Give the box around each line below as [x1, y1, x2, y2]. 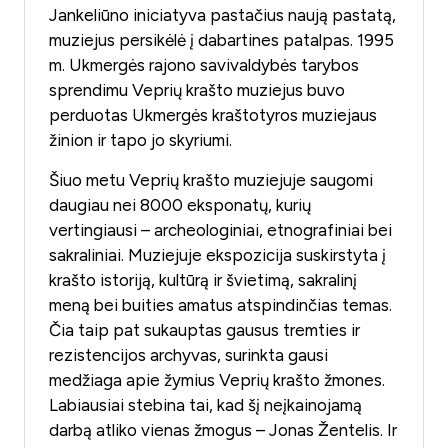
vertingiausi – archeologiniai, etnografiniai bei [49, 219, 392, 240]
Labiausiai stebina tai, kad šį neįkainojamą [49, 394, 362, 415]
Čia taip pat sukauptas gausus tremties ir [49, 319, 360, 340]
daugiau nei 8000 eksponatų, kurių [49, 194, 311, 215]
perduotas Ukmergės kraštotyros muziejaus [49, 105, 377, 126]
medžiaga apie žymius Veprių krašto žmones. [49, 369, 385, 390]
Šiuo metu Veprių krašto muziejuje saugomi [49, 169, 373, 190]
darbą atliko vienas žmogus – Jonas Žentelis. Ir [49, 419, 397, 440]
